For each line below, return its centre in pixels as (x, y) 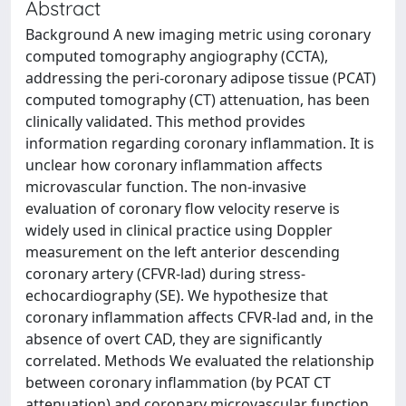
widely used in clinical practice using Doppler (179, 230)
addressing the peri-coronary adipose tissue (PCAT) (201, 78)
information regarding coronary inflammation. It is (200, 143)
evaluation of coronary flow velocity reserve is (183, 208)
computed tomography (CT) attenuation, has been (198, 100)
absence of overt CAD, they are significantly (174, 339)
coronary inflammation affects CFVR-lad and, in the (199, 317)
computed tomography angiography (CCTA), (177, 56)
